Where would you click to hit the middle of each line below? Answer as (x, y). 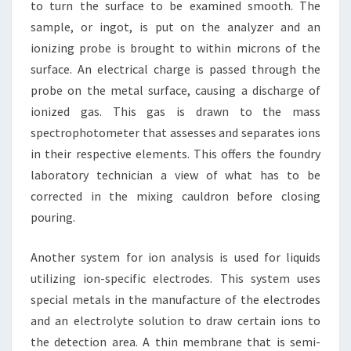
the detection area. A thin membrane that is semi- (175, 342)
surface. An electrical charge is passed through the (175, 69)
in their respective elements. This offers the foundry (175, 154)
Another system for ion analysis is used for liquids (175, 257)
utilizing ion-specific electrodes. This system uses (175, 278)
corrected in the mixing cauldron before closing (175, 196)
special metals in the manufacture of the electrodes (175, 299)
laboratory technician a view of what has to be (175, 175)
